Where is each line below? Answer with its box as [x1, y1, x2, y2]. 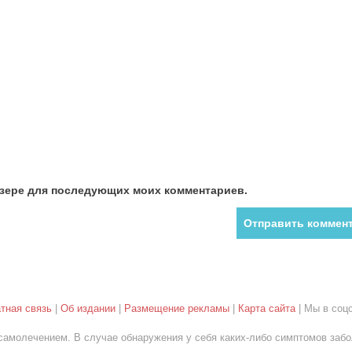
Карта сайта [237, 302, 295, 314]
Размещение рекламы [123, 302, 229, 314]
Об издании [60, 302, 115, 314]
